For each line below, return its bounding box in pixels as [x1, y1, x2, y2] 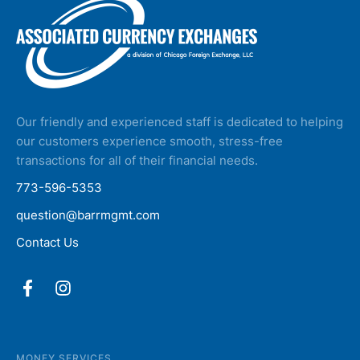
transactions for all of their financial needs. [16, 152, 258, 168]
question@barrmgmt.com [16, 207, 160, 223]
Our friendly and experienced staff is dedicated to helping [16, 113, 343, 129]
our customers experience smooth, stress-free [16, 133, 283, 149]
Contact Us [16, 234, 79, 250]
